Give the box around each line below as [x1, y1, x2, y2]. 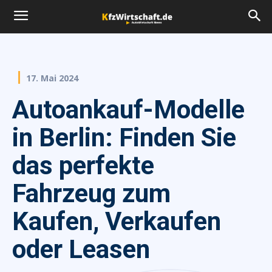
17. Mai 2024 [26, 72, 78, 84]
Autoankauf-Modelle [12, 94, 245, 124]
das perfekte [12, 150, 154, 180]
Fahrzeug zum [12, 178, 171, 208]
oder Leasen [12, 234, 150, 264]
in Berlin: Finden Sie [12, 122, 236, 152]
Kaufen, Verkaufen [12, 206, 221, 236]
